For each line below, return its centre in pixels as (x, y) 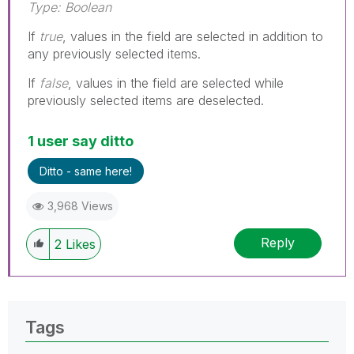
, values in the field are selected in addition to (193, 36)
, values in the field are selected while (176, 83)
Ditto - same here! (86, 171)
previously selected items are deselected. (146, 100)
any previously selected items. (114, 53)
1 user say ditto (81, 141)
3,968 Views (80, 205)
